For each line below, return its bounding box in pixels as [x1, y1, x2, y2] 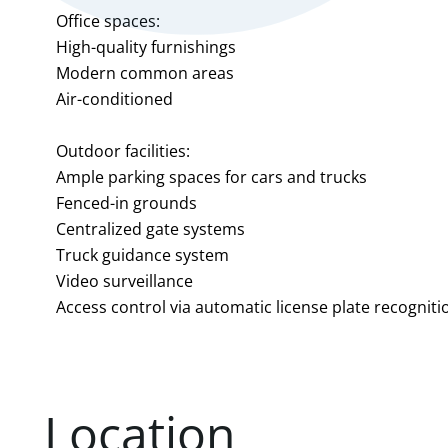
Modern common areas [56, 62, 234, 84]
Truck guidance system [56, 244, 229, 266]
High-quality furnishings [56, 36, 236, 58]
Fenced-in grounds [56, 192, 197, 214]
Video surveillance [56, 270, 193, 292]
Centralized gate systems [56, 218, 245, 240]
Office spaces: [56, 10, 160, 32]
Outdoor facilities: [56, 140, 190, 162]
